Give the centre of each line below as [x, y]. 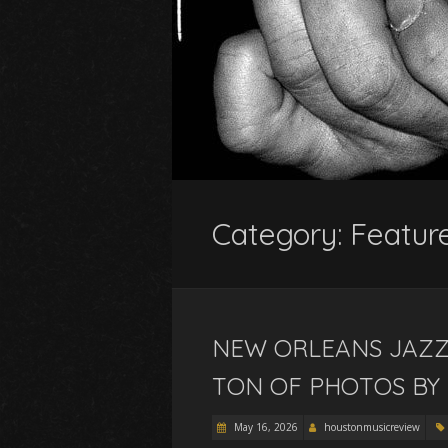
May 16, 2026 [264, 427]
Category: [281, 234]
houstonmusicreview [372, 427]
